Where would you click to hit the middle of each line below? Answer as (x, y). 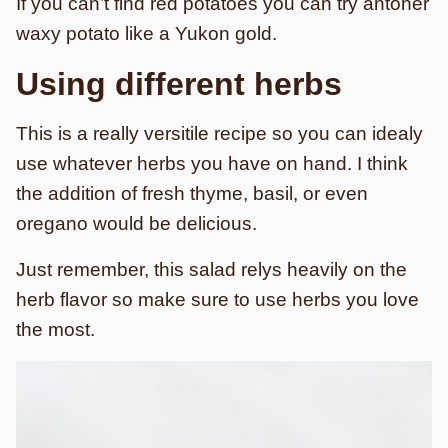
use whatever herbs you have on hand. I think (212, 163)
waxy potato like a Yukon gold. (146, 33)
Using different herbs (179, 84)
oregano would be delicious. (136, 223)
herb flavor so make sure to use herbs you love (217, 299)
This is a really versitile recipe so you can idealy (219, 133)
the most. (55, 329)
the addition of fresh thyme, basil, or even (192, 193)
